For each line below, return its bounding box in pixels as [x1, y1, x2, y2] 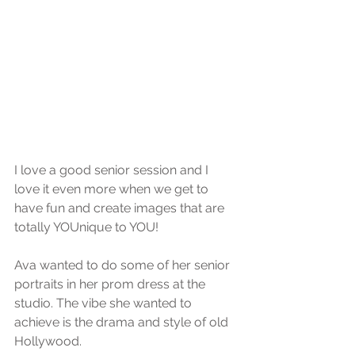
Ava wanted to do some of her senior [14, 257, 233, 273]
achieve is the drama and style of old [14, 314, 231, 330]
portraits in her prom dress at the [14, 276, 208, 292]
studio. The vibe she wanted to [14, 295, 195, 311]
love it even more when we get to [14, 181, 212, 197]
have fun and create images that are [14, 200, 227, 216]
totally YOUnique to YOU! [14, 219, 162, 235]
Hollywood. [14, 333, 85, 349]
